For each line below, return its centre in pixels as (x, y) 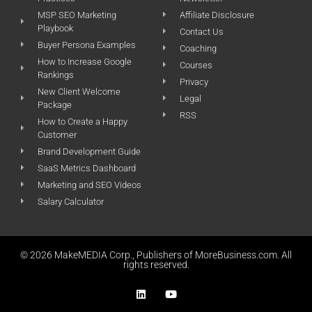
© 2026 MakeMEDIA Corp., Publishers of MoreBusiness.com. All (156, 255)
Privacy (194, 81)
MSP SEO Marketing (77, 15)
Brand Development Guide (89, 151)
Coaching (198, 48)
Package (55, 104)
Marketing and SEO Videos (89, 185)
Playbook (55, 28)
